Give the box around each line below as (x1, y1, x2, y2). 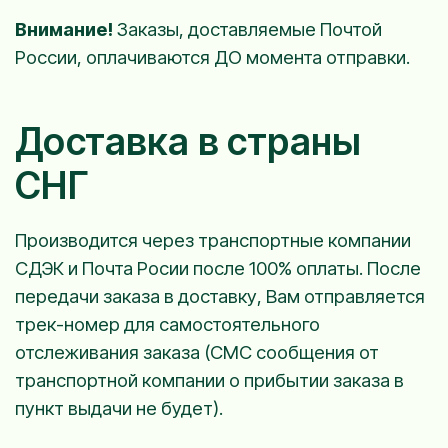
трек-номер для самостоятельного (15, 312, 320, 336)
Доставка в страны (15, 119, 362, 165)
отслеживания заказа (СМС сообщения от (15, 340, 379, 364)
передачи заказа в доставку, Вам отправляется (15, 284, 425, 308)
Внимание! (15, 17, 113, 41)
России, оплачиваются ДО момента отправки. (15, 45, 410, 69)
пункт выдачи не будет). (15, 396, 223, 420)
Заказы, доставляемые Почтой (113, 17, 382, 41)
